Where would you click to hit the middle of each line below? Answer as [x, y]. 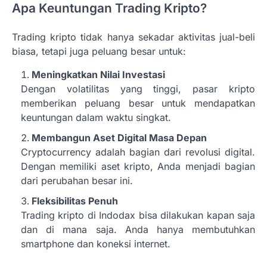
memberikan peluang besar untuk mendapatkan [138, 103]
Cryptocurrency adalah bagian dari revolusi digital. [138, 152]
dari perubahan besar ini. [77, 180]
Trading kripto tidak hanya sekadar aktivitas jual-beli [133, 37]
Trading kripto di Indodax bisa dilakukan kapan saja [138, 215]
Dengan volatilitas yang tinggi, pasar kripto [138, 89]
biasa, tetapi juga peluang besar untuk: [99, 51]
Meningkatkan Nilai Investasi [98, 74]
